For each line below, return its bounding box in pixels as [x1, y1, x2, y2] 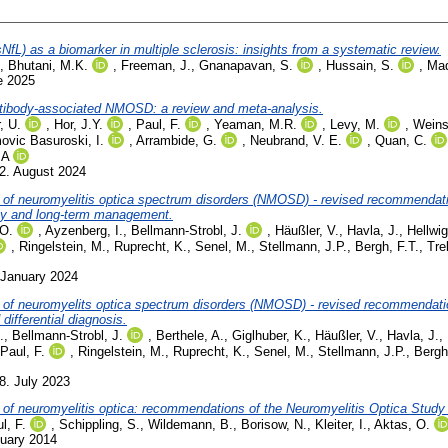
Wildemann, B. [148, 417, 233, 433]
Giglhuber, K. [232, 327, 307, 343]
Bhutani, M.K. [8, 58, 88, 74]
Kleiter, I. [315, 417, 367, 433]
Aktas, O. [374, 417, 430, 433]
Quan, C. [375, 132, 427, 148]
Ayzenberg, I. [45, 222, 123, 238]
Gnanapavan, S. [199, 58, 293, 74]
